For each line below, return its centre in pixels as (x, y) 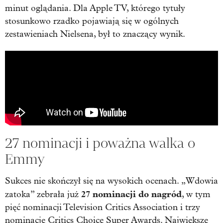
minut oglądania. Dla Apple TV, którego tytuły (95, 8)
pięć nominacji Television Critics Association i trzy (103, 207)
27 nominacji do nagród (131, 194)
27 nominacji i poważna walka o (100, 143)
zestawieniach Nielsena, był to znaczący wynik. (95, 34)
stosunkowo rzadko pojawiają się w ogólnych (92, 21)
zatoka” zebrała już (43, 194)
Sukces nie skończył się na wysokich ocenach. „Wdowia (111, 181)
